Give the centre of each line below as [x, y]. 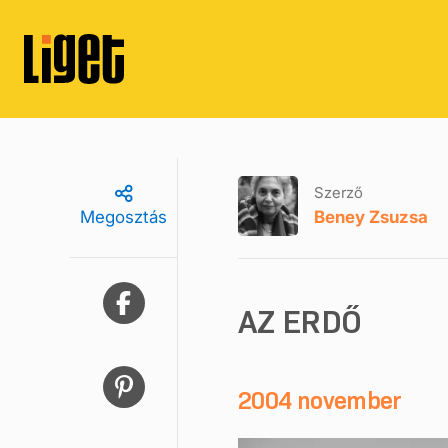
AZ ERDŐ [300, 321]
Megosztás [123, 217]
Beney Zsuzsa [371, 216]
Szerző [338, 192]
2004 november [320, 400]
